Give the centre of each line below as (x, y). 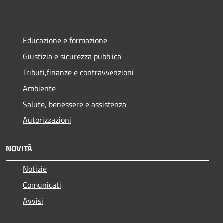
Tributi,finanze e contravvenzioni (78, 72)
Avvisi (33, 200)
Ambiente (39, 88)
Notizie (35, 168)
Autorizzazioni (47, 120)
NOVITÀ (19, 148)
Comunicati (42, 184)
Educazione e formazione (65, 40)
